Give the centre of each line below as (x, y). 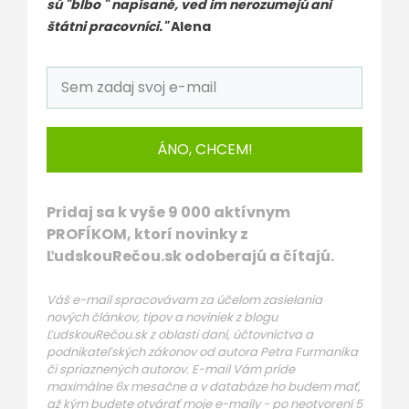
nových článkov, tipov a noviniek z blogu (162, 317)
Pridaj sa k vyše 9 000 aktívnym (168, 212)
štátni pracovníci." (109, 26)
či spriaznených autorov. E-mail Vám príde (171, 369)
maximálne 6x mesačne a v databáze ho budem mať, (204, 387)
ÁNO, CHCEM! (204, 149)
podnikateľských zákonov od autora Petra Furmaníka (202, 352)
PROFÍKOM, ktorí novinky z (147, 234)
